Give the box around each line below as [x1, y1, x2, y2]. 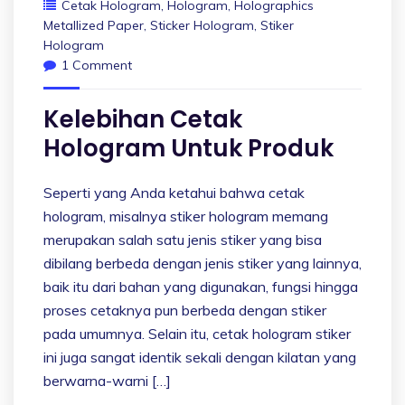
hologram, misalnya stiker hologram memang [43, 206, 328, 225]
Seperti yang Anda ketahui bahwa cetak [43, 183, 305, 202]
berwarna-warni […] [43, 371, 171, 390]
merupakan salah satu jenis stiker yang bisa [43, 230, 322, 249]
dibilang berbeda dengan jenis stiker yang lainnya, [43, 253, 362, 272]
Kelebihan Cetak [43, 102, 242, 136]
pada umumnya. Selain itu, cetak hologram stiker [43, 324, 351, 343]
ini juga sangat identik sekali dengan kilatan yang [43, 347, 356, 366]
